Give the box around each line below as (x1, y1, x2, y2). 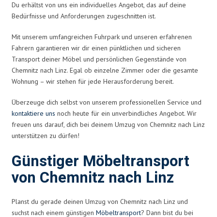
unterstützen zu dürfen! (12, 131, 79, 140)
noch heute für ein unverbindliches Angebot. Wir (55, 108, 197, 118)
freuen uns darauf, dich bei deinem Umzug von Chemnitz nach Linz (12, 120, 205, 129)
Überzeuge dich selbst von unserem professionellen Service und (12, 97, 201, 107)
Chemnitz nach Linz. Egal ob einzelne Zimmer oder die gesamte (12, 65, 198, 75)
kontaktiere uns (12, 108, 55, 118)
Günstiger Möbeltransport (12, 150, 189, 172)
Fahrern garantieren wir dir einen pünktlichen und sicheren (12, 43, 181, 52)
